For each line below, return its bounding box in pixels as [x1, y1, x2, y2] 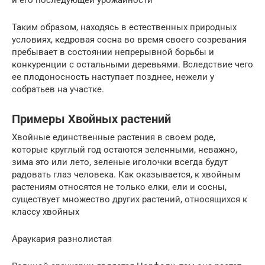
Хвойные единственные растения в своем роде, [12, 131, 215, 143]
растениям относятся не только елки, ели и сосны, [12, 181, 227, 192]
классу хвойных [12, 206, 79, 217]
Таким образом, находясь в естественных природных [12, 21, 237, 33]
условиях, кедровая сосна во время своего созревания [12, 34, 247, 45]
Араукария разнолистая [12, 233, 112, 244]
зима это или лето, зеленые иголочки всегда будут [12, 156, 228, 167]
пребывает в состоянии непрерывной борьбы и [12, 46, 214, 57]
